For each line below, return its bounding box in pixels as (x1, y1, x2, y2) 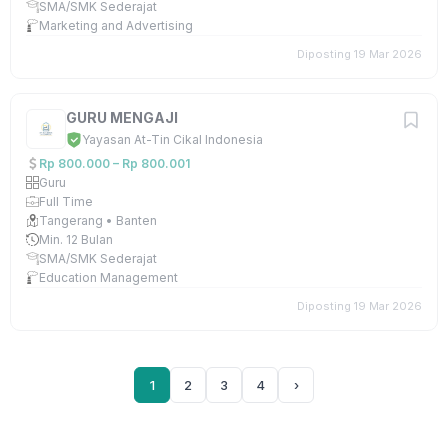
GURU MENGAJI (66, 109, 178, 126)
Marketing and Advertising (39, 18, 193, 33)
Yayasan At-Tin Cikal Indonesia (82, 132, 263, 147)
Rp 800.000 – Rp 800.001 (39, 156, 190, 171)
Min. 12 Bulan (39, 232, 113, 247)
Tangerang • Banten (39, 213, 157, 228)
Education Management (39, 270, 178, 285)
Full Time (39, 194, 93, 209)
